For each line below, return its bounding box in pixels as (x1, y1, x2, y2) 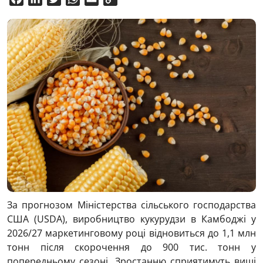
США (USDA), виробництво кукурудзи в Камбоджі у (7, 212, 256, 225)
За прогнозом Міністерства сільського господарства (7, 198, 256, 211)
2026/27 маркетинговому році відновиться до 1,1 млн (7, 226, 256, 240)
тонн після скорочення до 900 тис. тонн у (7, 240, 256, 254)
